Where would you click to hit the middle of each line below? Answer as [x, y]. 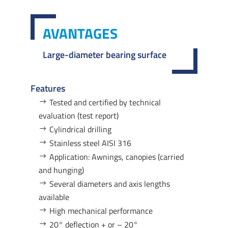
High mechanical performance [101, 211]
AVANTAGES [80, 34]
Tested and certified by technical [105, 103]
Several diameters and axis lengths [109, 184]
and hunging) [61, 170]
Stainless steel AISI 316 [90, 143]
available [54, 197]
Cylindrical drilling [80, 130]
